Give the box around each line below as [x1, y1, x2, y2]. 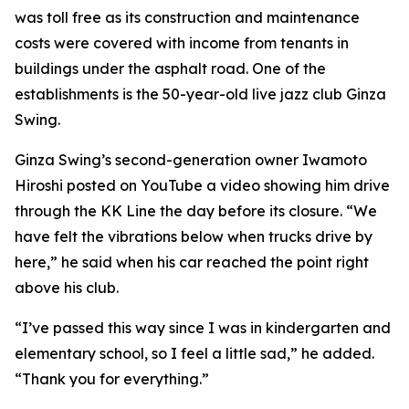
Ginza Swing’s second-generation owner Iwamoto [15, 151, 367, 169]
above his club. [15, 278, 119, 297]
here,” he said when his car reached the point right [15, 253, 369, 271]
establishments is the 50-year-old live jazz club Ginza [15, 85, 386, 103]
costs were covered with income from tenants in [15, 34, 349, 52]
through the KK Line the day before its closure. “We [15, 202, 377, 220]
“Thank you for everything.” [15, 370, 209, 388]
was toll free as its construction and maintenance [15, 8, 360, 26]
